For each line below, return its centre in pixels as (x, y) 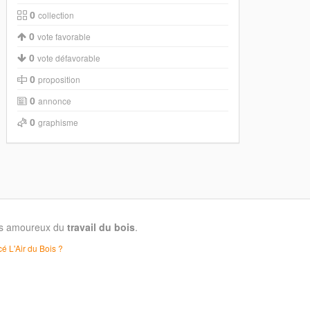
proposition (60, 79)
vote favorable (64, 36)
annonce (55, 101)
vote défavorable (69, 58)
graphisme (58, 122)
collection (56, 15)
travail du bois (101, 227)
